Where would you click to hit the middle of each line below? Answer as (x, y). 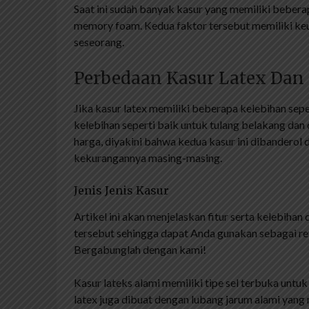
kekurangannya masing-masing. (148, 157)
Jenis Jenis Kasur (121, 190)
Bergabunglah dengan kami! (140, 249)
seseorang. (99, 41)
